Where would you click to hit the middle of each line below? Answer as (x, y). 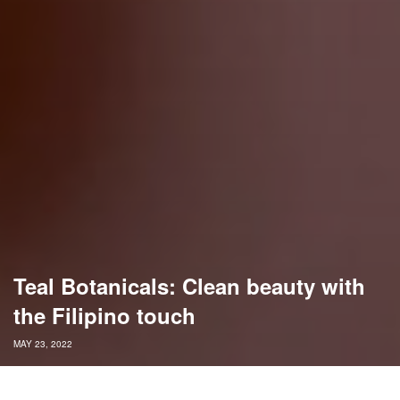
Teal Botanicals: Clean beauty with (189, 286)
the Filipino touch (104, 316)
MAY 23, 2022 (43, 344)
